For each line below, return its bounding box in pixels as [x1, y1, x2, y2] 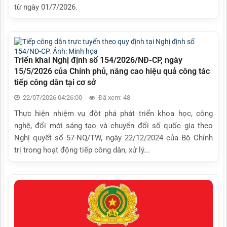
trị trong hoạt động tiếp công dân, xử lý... [14, 145, 150, 155]
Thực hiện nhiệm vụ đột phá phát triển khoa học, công [14, 108, 213, 118]
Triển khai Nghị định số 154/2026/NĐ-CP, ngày [14, 55, 182, 65]
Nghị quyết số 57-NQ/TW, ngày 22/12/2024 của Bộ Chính [14, 133, 213, 142]
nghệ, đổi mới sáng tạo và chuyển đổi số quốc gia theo [14, 121, 213, 130]
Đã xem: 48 [97, 93, 130, 101]
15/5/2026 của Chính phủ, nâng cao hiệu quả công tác [14, 66, 210, 76]
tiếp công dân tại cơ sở [14, 77, 96, 87]
